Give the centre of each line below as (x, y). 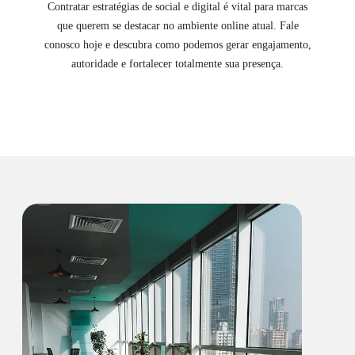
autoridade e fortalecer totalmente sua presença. (177, 64)
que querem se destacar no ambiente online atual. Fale (177, 26)
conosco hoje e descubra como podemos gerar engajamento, (177, 45)
